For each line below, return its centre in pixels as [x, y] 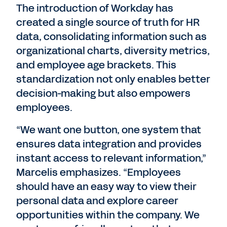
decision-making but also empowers [103, 93]
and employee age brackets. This [96, 65]
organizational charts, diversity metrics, [113, 51]
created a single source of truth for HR [108, 22]
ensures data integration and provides [109, 144]
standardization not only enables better [113, 79]
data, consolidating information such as [111, 36]
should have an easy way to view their [106, 186]
